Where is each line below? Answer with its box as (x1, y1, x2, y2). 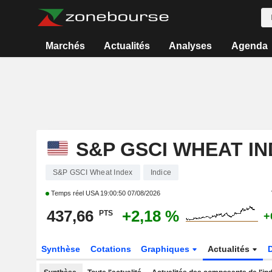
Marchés (45, 41, 85, 51)
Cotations (90, 244, 131, 254)
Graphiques (141, 244, 192, 254)
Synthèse (41, 244, 80, 254)
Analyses (169, 41, 212, 51)
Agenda (231, 41, 268, 51)
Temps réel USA (49, 189, 100, 197)
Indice (150, 168, 171, 177)
